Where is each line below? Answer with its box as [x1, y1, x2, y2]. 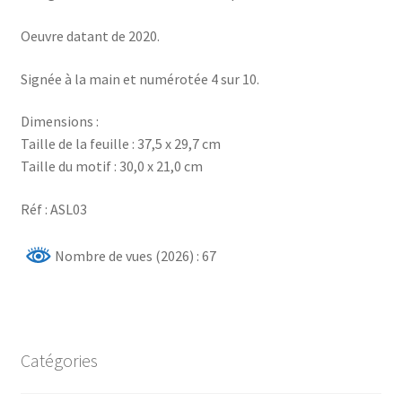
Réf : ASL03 [20, 199, 87, 218]
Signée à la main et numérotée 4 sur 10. [20, 69, 259, 88]
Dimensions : [20, 112, 99, 131]
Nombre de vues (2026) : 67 [51, 247, 216, 266]
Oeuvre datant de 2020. [20, 26, 160, 45]
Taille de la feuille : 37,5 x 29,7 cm [20, 135, 221, 153]
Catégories [20, 348, 98, 371]
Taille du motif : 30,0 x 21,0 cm [20, 157, 203, 176]
